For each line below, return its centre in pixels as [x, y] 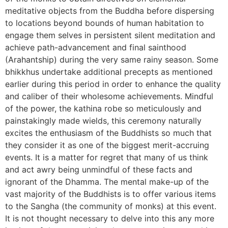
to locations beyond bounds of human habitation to [105, 23]
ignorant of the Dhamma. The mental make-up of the [107, 181]
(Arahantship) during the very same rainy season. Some [112, 59]
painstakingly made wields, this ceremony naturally [103, 120]
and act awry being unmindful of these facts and [99, 169]
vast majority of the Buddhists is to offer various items [110, 194]
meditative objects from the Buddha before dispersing [110, 10]
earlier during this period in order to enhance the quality [113, 84]
